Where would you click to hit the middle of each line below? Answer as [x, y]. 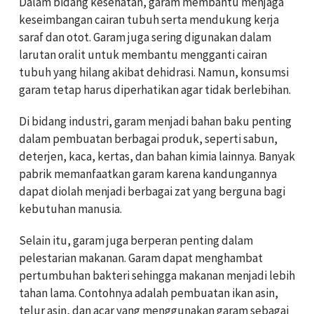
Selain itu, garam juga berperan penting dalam [136, 241]
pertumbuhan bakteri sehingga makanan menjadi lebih [157, 276]
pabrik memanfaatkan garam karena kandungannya [148, 174]
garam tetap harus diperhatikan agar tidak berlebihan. [155, 90]
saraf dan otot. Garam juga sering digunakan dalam [145, 37]
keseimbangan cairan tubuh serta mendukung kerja [149, 20]
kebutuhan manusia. [70, 209]
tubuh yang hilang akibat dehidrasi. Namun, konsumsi [154, 73]
